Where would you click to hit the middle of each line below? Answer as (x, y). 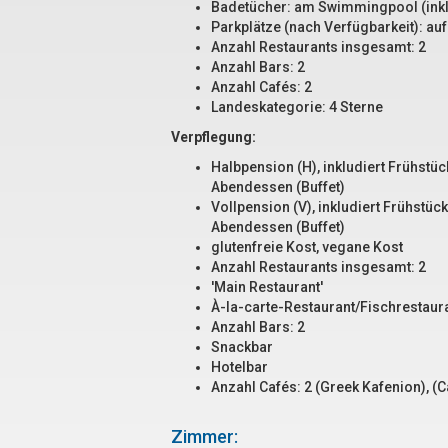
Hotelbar (239, 367)
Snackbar (242, 347)
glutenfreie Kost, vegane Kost (307, 247)
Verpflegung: (213, 137)
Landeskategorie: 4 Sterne (297, 107)
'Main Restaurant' (267, 287)
